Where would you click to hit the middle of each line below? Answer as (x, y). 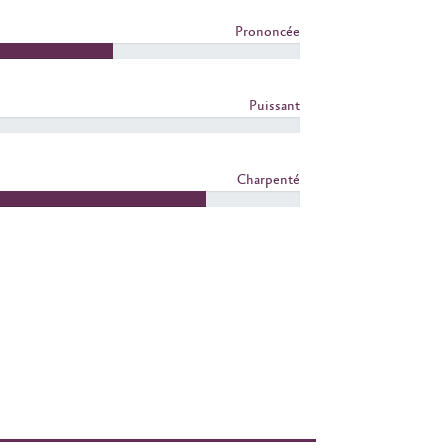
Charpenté (268, 180)
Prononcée (267, 32)
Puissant (274, 106)
